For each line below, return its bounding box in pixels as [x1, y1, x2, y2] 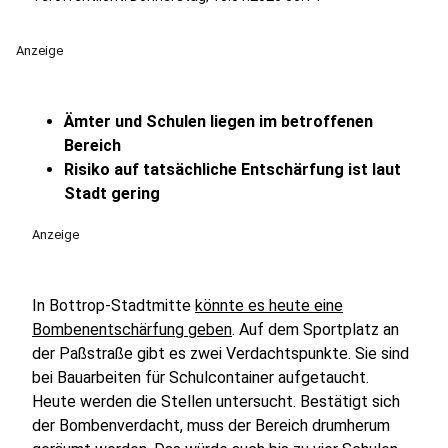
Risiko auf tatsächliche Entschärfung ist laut [64, 160, 401, 179]
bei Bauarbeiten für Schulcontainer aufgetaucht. [32, 368, 369, 387]
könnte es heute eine [195, 296, 343, 315]
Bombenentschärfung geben [32, 320, 232, 339]
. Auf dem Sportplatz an [232, 320, 399, 339]
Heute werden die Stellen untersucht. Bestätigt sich [32, 392, 400, 411]
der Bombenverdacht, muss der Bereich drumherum [32, 416, 390, 435]
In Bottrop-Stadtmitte [32, 296, 195, 315]
